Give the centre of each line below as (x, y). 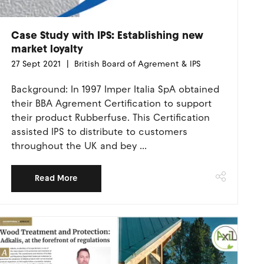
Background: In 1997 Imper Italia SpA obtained (115, 89)
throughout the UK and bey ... (79, 146)
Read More (56, 178)
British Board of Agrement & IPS (136, 64)
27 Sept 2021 (36, 64)
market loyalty (47, 49)
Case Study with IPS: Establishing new (107, 35)
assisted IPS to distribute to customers (99, 132)
